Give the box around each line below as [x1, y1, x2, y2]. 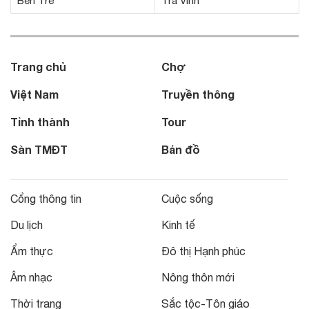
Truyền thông [161, 87, 235, 101]
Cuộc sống [161, 192, 213, 205]
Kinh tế [161, 218, 195, 231]
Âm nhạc [10, 270, 52, 283]
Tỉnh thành [10, 114, 70, 128]
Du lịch [10, 218, 43, 231]
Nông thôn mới [161, 270, 235, 283]
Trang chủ [10, 59, 66, 73]
